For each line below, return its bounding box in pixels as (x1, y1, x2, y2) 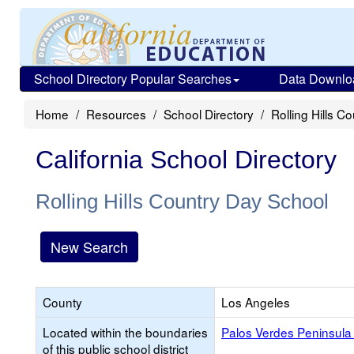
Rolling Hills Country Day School (36, 190, 329, 213)
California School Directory (36, 145, 337, 174)
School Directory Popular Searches (34, 70, 232, 88)
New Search (51, 236, 128, 257)
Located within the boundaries (43, 323, 208, 341)
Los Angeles (221, 293, 290, 311)
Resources (86, 105, 146, 122)
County (43, 293, 82, 311)
